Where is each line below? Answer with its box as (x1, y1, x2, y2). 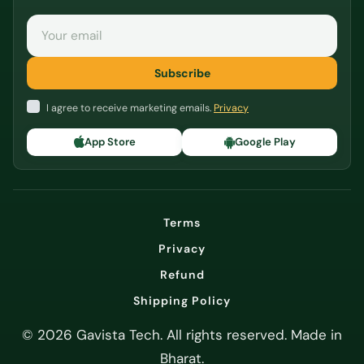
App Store (84, 135, 136, 149)
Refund (159, 266, 205, 282)
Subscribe (154, 66, 210, 81)
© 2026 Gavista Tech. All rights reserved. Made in (22, 325, 342, 344)
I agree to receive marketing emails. (46, 102, 214, 115)
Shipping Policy (133, 292, 231, 308)
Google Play (234, 135, 296, 149)
